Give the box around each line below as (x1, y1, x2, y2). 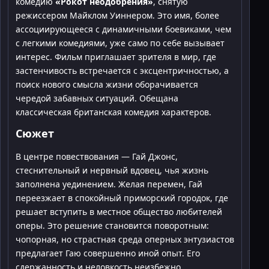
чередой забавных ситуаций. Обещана (16, 92, 178, 104)
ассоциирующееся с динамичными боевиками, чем (16, 23, 231, 35)
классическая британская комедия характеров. (16, 106, 211, 118)
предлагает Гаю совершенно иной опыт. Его (16, 247, 200, 259)
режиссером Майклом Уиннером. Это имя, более (16, 9, 219, 21)
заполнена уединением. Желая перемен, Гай (16, 178, 202, 190)
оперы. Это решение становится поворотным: (16, 219, 209, 231)
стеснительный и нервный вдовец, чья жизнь (16, 164, 208, 176)
